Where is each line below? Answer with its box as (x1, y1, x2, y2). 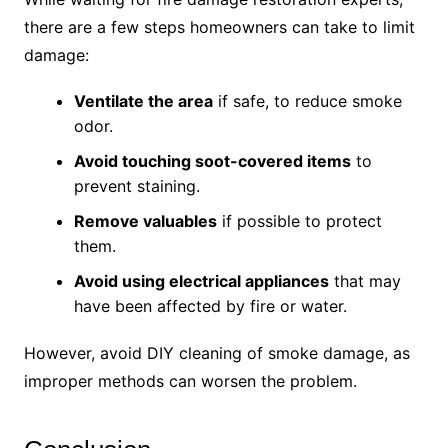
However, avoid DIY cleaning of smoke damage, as (23, 343, 410, 364)
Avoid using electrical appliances (73, 271, 329, 292)
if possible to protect (216, 211, 382, 232)
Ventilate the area (73, 91, 213, 112)
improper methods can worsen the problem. (23, 371, 357, 392)
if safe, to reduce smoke (212, 91, 402, 112)
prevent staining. (73, 176, 200, 197)
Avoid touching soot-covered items (73, 151, 351, 172)
